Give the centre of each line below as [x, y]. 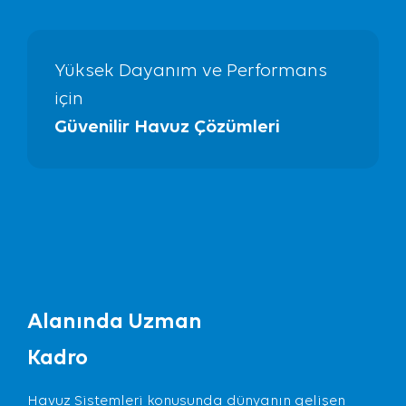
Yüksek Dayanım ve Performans [191, 71]
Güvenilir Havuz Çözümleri [167, 127]
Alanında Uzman [115, 322]
